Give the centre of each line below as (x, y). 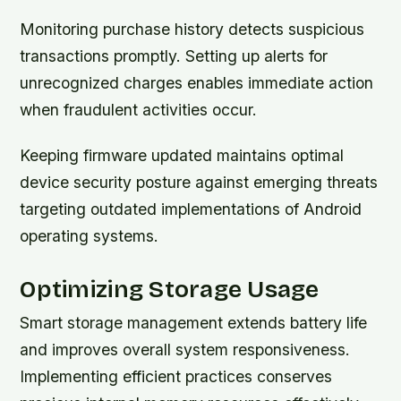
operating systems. (90, 236)
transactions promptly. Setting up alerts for (174, 55)
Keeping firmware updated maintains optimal (182, 156)
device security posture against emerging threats (199, 183)
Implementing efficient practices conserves (176, 377)
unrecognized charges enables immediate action (197, 82)
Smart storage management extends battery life (194, 323)
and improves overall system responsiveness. (185, 350)
